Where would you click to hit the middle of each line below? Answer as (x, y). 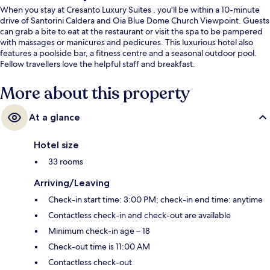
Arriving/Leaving (72, 183)
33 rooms (66, 161)
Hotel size (56, 145)
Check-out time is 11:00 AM (99, 246)
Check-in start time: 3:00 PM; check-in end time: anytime (155, 199)
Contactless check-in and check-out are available (140, 215)
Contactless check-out (90, 262)
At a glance (55, 117)
